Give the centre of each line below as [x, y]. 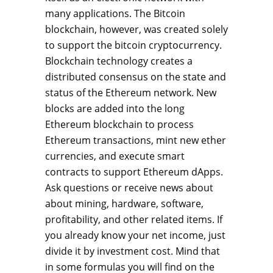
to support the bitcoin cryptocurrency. [133, 45]
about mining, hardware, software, [124, 204]
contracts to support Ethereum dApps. [134, 172]
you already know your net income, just [135, 235]
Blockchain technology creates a [119, 61]
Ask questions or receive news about [129, 188]
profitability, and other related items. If [134, 219]
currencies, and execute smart [115, 156]
